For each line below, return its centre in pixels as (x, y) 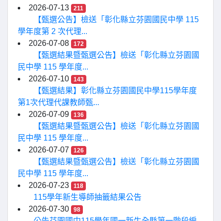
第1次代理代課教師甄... (58, 102)
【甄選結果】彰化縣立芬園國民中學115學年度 (115, 91)
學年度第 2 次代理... (53, 31)
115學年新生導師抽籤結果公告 (88, 197)
